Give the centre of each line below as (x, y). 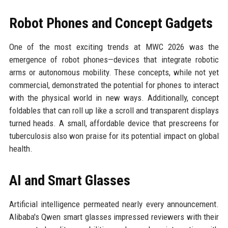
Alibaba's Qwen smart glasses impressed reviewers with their (114, 217)
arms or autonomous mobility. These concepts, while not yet (114, 72)
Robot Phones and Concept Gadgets (111, 23)
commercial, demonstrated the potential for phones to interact (114, 85)
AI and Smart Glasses (69, 180)
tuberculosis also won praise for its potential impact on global (114, 136)
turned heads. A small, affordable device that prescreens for (114, 123)
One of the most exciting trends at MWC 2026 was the (114, 47)
